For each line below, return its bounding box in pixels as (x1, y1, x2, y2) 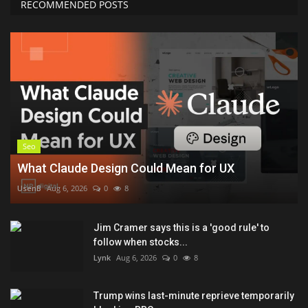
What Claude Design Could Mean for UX (17, 160, 234, 175)
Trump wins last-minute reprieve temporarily (93, 289, 294, 301)
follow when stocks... (93, 236, 188, 247)
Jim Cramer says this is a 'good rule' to (93, 221, 269, 233)
